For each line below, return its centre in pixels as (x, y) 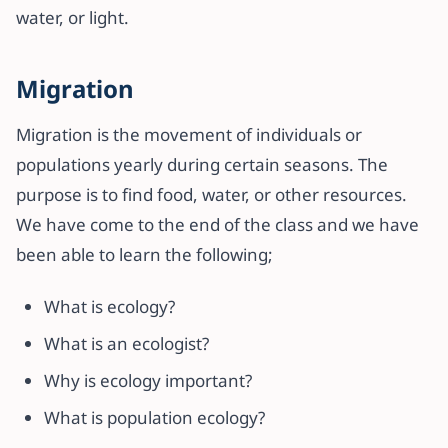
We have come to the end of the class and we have (217, 224)
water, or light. (72, 17)
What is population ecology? (154, 417)
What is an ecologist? (126, 343)
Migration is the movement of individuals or (189, 134)
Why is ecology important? (148, 380)
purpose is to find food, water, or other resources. (211, 194)
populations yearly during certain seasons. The (202, 164)
